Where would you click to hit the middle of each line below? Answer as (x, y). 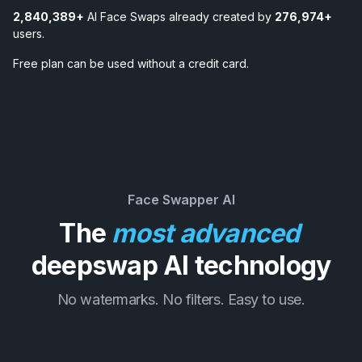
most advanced (206, 233)
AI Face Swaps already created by (179, 17)
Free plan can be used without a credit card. (131, 63)
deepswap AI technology (181, 265)
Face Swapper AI (181, 200)
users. (29, 34)
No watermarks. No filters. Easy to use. (181, 299)
